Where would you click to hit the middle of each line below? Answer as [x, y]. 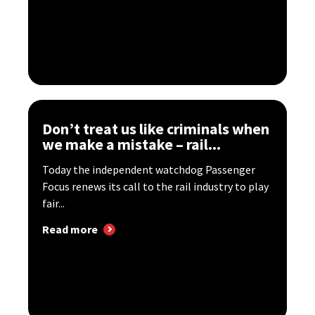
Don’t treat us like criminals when [156, 129]
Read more [70, 230]
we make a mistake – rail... [131, 144]
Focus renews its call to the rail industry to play [155, 187]
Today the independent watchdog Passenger [149, 170]
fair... [53, 204]
